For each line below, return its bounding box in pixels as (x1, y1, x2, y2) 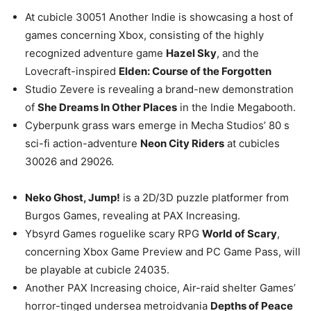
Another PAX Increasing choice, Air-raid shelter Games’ (25, 281, 296, 294)
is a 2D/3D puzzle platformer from (120, 191, 289, 204)
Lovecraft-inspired (25, 65, 119, 78)
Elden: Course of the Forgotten (119, 65, 271, 78)
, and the (217, 47, 259, 60)
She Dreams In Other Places (37, 101, 177, 114)
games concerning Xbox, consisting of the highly (25, 28, 264, 42)
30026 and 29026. (25, 155, 114, 168)
